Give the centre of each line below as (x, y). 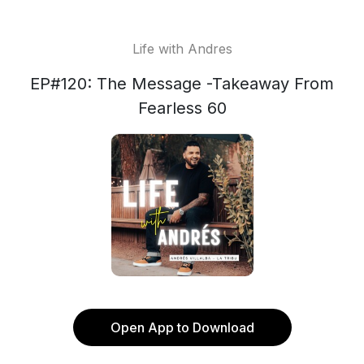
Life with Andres (182, 49)
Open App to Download (182, 327)
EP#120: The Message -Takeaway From (182, 84)
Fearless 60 (182, 108)
